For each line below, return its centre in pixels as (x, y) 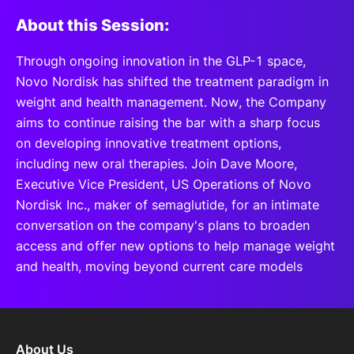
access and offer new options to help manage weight (175, 246)
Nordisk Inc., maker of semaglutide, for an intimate (168, 205)
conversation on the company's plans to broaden (163, 225)
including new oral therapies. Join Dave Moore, (156, 164)
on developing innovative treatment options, (149, 143)
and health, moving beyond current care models (159, 266)
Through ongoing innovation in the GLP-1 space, (161, 61)
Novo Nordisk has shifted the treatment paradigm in (172, 81)
